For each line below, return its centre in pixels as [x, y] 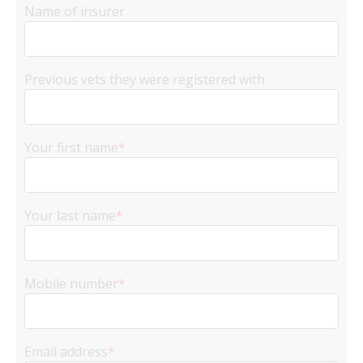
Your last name [70, 216]
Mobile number [71, 284]
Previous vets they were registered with [145, 79]
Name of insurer [75, 11]
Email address [66, 352]
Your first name [71, 147]
